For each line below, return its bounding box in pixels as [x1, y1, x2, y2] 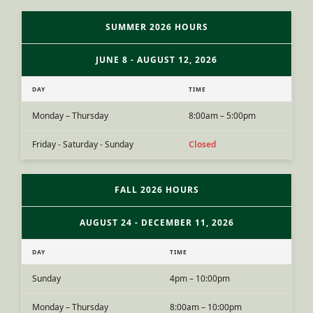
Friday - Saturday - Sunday [32, 138, 133, 150]
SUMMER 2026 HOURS [105, 21, 208, 33]
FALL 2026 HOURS [114, 184, 199, 196]
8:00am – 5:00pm [189, 110, 256, 122]
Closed [189, 138, 217, 150]
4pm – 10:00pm [170, 272, 230, 284]
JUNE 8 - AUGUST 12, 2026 [96, 54, 217, 66]
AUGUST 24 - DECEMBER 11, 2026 [79, 217, 234, 228]
